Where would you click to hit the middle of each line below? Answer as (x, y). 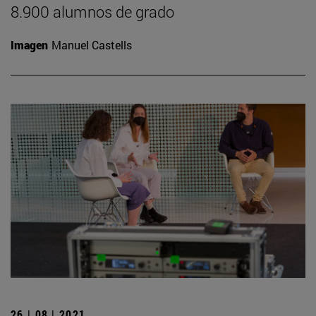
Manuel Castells (92, 45)
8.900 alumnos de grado (92, 12)
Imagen (29, 45)
